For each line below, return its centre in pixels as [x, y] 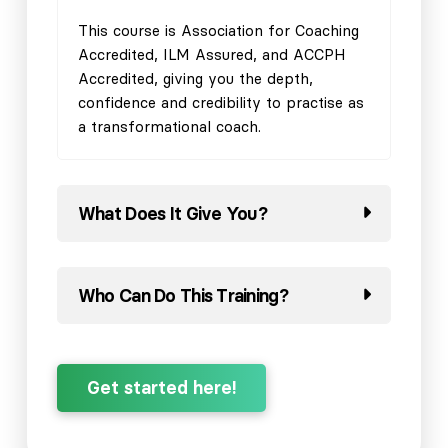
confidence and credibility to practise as [220, 102]
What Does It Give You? [172, 213]
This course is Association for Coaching [218, 30]
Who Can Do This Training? [182, 295]
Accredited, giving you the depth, [195, 78]
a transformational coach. [169, 126]
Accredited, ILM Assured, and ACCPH [211, 54]
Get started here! [161, 387]
